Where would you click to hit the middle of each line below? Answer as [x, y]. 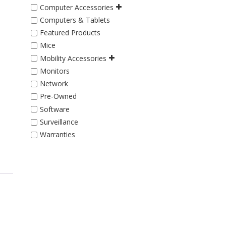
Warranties [57, 135]
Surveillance [59, 122]
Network [54, 84]
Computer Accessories [76, 7]
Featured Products [70, 33]
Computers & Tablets [75, 20]
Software [54, 109]
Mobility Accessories [73, 58]
